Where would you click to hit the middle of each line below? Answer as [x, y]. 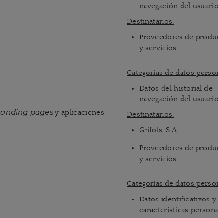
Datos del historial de [176, 88]
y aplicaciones [79, 113]
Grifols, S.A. [159, 130]
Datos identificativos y [178, 199]
